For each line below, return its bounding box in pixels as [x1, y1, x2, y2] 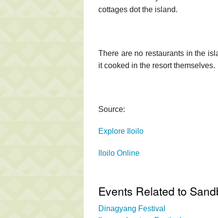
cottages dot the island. [98, 5, 178, 14]
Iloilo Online [98, 148, 140, 157]
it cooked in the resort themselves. [98, 61, 215, 70]
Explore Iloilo [98, 127, 144, 135]
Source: [98, 105, 125, 113]
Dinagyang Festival [98, 204, 165, 213]
